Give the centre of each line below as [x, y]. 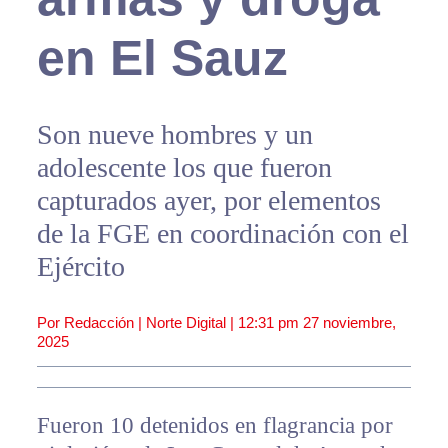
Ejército [80, 267]
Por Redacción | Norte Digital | [137, 323]
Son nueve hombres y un [174, 135]
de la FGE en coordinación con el [222, 234]
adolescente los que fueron [184, 168]
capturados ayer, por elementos [208, 201]
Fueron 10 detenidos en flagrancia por [214, 426]
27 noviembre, [349, 323]
